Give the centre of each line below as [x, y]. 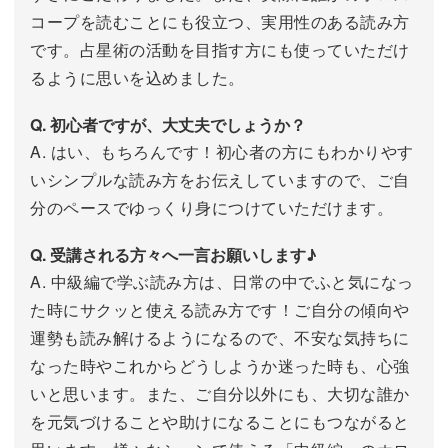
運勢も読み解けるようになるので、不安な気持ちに [220, 338]
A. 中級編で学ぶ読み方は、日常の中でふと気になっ [222, 282]
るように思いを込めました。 [137, 78]
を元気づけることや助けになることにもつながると [220, 422]
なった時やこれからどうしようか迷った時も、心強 [220, 366]
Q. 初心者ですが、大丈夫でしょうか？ [168, 125]
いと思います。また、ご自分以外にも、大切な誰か [220, 394]
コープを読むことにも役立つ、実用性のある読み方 [220, 22]
